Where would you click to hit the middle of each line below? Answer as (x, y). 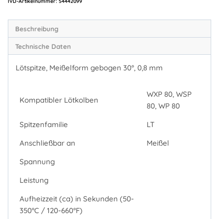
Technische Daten (43, 46)
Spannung (37, 161)
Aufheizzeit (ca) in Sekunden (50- (77, 198)
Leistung (34, 180)
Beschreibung (37, 29)
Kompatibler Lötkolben (59, 100)
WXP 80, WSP (169, 94)
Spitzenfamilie (44, 124)
